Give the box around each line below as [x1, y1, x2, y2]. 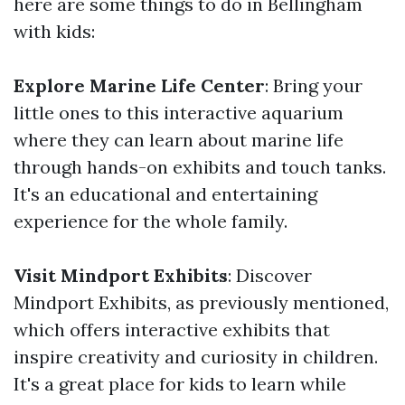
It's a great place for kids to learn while [14, 372, 346, 395]
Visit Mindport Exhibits [14, 264, 228, 287]
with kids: [14, 20, 95, 42]
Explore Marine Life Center [14, 74, 265, 97]
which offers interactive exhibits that [14, 318, 330, 341]
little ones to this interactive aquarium [14, 101, 344, 124]
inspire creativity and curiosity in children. [14, 345, 378, 368]
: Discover [228, 264, 312, 287]
